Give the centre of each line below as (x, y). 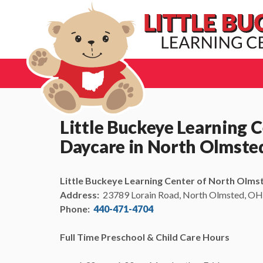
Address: (80, 195)
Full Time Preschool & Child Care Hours (145, 237)
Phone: (77, 209)
